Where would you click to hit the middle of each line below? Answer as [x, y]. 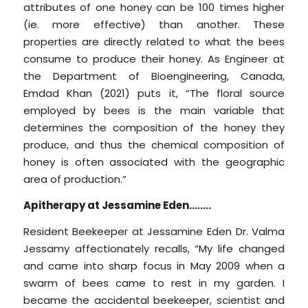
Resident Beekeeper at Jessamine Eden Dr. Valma [154, 231]
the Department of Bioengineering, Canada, [154, 76]
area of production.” [75, 179]
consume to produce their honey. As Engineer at [154, 59]
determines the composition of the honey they [154, 128]
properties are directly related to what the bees [154, 42]
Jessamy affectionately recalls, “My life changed [154, 248]
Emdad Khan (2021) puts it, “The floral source [154, 93]
